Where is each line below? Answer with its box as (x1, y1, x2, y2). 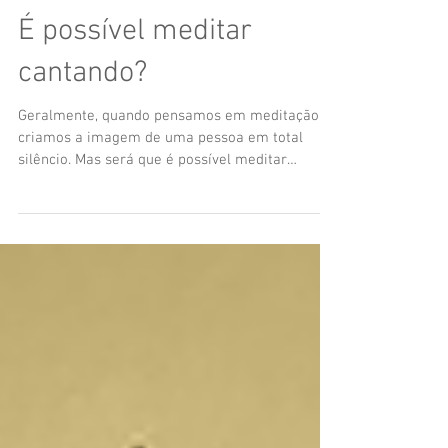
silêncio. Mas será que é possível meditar (18, 205, 287, 223)
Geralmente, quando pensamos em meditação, (18, 161, 322, 179)
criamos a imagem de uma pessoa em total (18, 183, 303, 201)
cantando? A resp (18, 227, 131, 245)
